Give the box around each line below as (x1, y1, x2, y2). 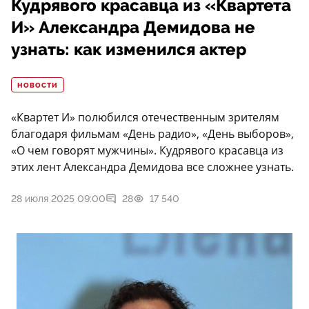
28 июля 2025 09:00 (11, 193, 106, 205)
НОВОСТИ (17, 81, 58, 90)
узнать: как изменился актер (11, 40, 246, 60)
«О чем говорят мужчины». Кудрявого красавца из (11, 143, 283, 159)
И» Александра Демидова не (11, 18, 255, 38)
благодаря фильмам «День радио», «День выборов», (11, 126, 294, 142)
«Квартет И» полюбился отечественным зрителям (11, 110, 279, 126)
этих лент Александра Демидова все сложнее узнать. (11, 159, 294, 175)
